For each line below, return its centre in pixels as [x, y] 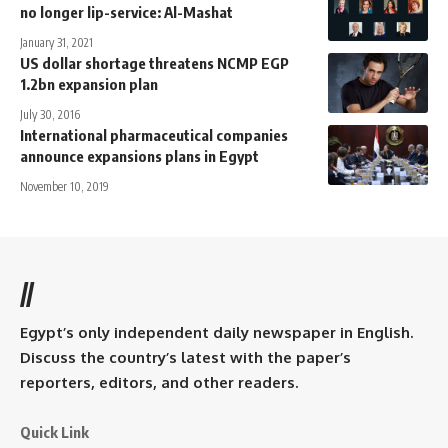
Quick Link [54, 431]
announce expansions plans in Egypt [139, 155]
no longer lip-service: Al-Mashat [126, 11]
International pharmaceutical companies [154, 134]
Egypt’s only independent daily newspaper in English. [216, 332]
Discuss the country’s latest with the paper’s [185, 357]
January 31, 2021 [56, 42]
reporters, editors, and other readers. [159, 382]
